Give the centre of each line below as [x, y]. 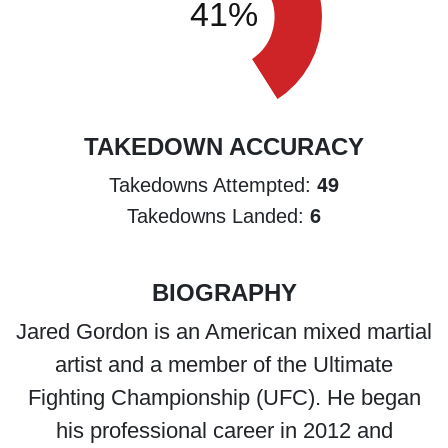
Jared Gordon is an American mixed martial [224, 331]
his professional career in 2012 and [224, 430]
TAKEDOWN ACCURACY [224, 146]
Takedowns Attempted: [213, 185]
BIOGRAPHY [224, 292]
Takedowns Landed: [218, 216]
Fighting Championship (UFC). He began [224, 397]
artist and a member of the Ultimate [224, 364]
